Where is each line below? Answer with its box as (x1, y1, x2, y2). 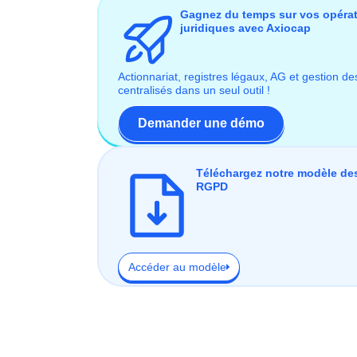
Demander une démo (138, 116, 265, 131)
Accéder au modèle (128, 261, 226, 274)
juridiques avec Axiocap (180, 22, 312, 34)
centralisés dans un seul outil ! (118, 84, 270, 97)
